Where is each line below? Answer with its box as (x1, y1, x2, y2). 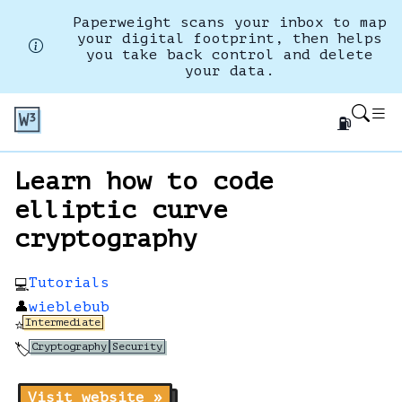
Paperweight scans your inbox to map (73, 14, 387, 31)
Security (112, 340, 162, 353)
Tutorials (29, 275, 109, 291)
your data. (185, 63, 275, 79)
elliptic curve (14, 196, 228, 224)
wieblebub (29, 299, 109, 315)
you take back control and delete (86, 47, 373, 63)
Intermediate (25, 316, 100, 328)
